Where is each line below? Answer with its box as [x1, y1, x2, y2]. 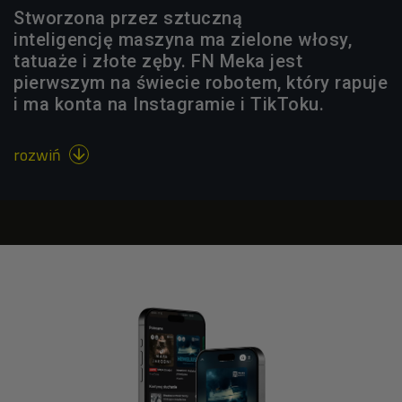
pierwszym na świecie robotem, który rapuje [13, 71, 388, 93]
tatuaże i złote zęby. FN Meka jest [13, 49, 302, 72]
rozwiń [13, 142, 65, 167]
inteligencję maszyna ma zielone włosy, [13, 28, 352, 50]
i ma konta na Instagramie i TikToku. [13, 92, 324, 115]
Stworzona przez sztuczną [13, 6, 242, 29]
